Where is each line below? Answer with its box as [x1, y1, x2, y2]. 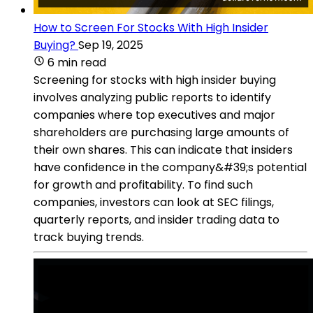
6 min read [48, 54, 106, 71]
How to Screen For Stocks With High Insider [34, 19, 268, 36]
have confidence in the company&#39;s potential [34, 159, 307, 175]
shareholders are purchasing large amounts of [34, 124, 289, 140]
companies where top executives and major [34, 106, 275, 123]
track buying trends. [34, 228, 144, 245]
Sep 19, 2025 [78, 36, 143, 53]
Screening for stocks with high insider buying [34, 71, 276, 88]
